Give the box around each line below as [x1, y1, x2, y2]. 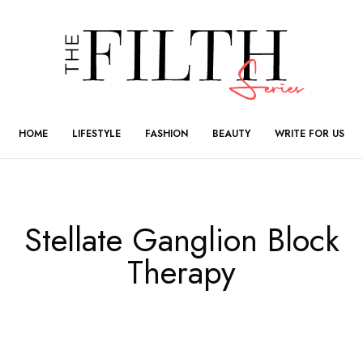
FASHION [145, 126, 188, 141]
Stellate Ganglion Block [23, 216, 340, 263]
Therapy [127, 248, 236, 296]
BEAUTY [212, 126, 250, 141]
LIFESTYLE [72, 126, 121, 141]
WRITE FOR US [275, 126, 344, 141]
